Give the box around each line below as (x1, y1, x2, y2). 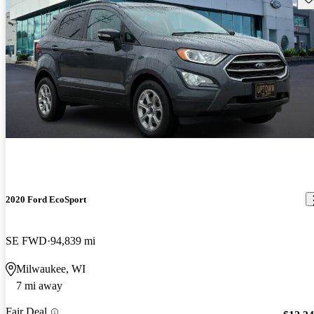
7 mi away (16, 279, 62, 292)
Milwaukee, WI (16, 262, 86, 275)
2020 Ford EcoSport (6, 193, 86, 205)
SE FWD (6, 234, 47, 247)
